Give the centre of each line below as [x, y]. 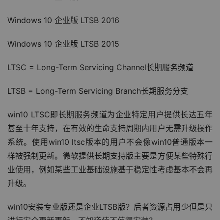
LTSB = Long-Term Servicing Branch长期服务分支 [98, 91]
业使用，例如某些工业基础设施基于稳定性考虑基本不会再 [110, 169]
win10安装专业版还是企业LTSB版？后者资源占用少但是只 [110, 207]
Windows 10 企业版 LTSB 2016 [63, 20]
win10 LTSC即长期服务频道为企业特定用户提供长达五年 [110, 114]
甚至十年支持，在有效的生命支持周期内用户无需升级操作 [110, 128]
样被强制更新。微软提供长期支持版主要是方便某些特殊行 [110, 156]
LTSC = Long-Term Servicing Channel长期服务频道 [100, 67]
